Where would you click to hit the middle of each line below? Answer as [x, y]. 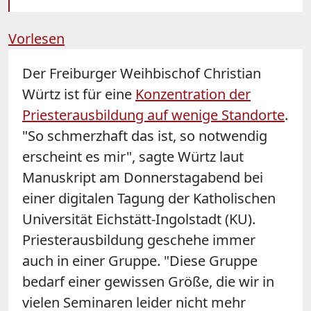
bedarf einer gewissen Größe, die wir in [148, 281]
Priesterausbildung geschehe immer [139, 239]
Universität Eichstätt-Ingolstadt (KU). [139, 219]
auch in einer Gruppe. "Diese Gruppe [140, 260]
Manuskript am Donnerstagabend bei [143, 177]
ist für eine [98, 94]
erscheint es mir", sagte [100, 156]
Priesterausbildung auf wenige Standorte [153, 115]
